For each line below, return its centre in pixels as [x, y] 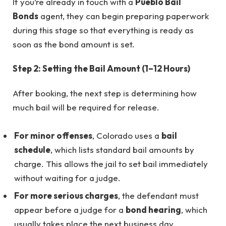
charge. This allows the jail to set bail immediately [111, 163]
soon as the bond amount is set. [74, 44]
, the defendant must [158, 196]
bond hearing [153, 210]
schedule [32, 149]
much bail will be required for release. [86, 107]
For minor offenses [53, 135]
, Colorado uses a [127, 135]
